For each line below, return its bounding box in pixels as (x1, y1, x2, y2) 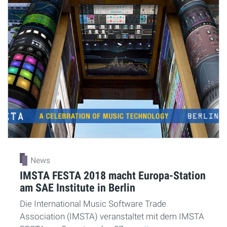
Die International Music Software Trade (20, 198, 166, 209)
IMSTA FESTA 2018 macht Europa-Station (20, 168, 206, 182)
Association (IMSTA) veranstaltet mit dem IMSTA (20, 211, 204, 221)
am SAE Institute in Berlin (20, 180, 138, 194)
